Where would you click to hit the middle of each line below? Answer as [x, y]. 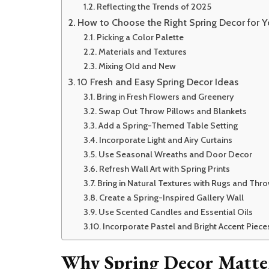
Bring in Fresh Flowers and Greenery [165, 97]
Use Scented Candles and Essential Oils [175, 212]
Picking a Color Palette [140, 38]
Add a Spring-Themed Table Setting [168, 126]
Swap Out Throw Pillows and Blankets [172, 111]
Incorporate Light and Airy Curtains [165, 140]
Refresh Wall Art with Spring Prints [164, 169]
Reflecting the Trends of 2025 [154, 7]
